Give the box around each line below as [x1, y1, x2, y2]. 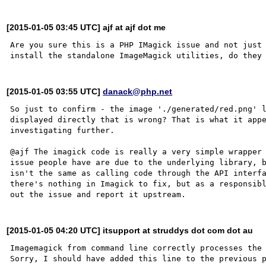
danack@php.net [103, 86, 173, 96]
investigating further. [10, 125, 115, 135]
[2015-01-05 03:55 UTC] [7, 86, 103, 96]
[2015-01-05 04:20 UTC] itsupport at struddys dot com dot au [7, 225, 254, 235]
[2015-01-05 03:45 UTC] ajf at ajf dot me [7, 22, 166, 32]
